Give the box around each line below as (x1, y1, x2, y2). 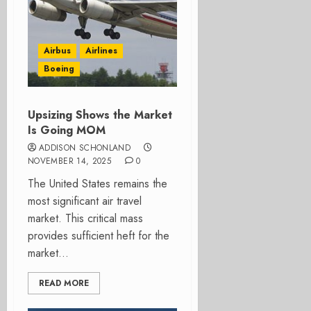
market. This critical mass (28, 210, 143, 226)
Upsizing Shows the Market (28, 107, 172, 123)
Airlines (85, 44, 117, 57)
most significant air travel (28, 193, 142, 209)
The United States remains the (28, 176, 167, 192)
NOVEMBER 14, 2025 (28, 155, 112, 167)
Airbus (44, 44, 71, 57)
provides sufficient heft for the (28, 228, 169, 244)
